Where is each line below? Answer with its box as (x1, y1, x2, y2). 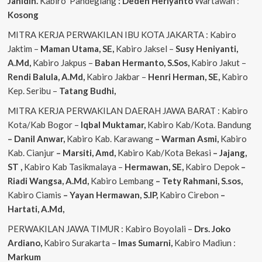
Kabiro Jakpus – (32, 57, 95, 68)
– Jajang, (211, 147, 247, 158)
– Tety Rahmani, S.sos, (153, 175, 243, 186)
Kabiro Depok (185, 161, 239, 172)
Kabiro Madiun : (174, 237, 236, 248)
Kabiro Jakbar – (86, 71, 148, 82)
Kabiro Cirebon (159, 189, 220, 200)
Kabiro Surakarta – (43, 237, 118, 248)
